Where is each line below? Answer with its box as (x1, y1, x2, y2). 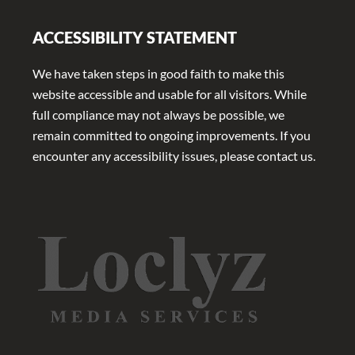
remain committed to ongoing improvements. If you (32, 128, 311, 143)
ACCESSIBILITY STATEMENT (32, 28, 237, 48)
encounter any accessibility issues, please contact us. (32, 148, 315, 164)
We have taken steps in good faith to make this (32, 66, 284, 82)
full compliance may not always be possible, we (32, 107, 284, 123)
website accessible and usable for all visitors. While (32, 86, 307, 102)
